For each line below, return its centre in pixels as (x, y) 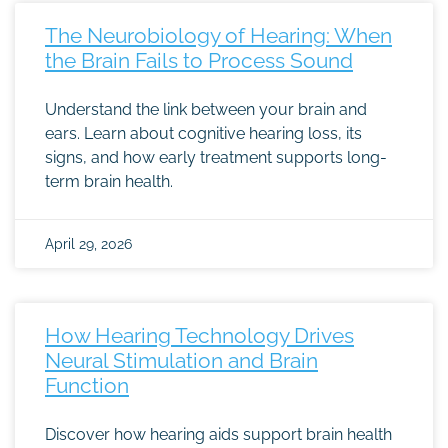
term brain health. (109, 181)
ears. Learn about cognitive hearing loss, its (203, 133)
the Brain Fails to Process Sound (199, 60)
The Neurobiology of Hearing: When (218, 35)
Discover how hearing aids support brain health (218, 434)
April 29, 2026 (88, 244)
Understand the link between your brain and (206, 109)
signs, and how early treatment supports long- (216, 157)
